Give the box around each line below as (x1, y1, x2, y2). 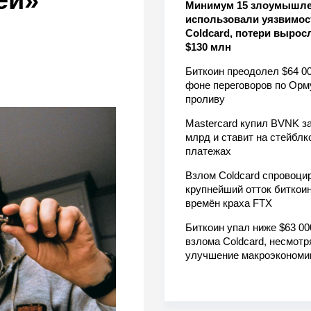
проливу (185, 93, 225, 106)
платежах (185, 145, 231, 158)
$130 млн (185, 41, 231, 53)
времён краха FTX (185, 197, 272, 210)
